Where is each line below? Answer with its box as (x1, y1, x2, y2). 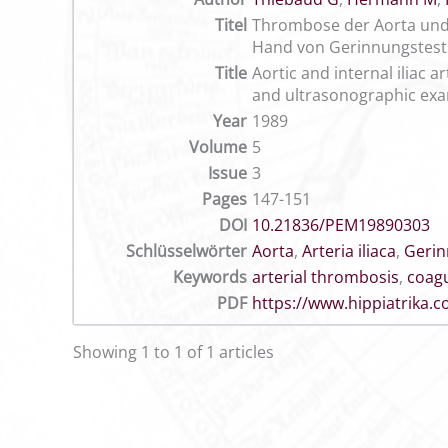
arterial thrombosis (252, 266, 399, 288)
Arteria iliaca (302, 240, 396, 262)
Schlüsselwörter (126, 240, 247, 262)
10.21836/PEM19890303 (252, 214, 430, 236)
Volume (189, 136, 247, 158)
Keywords (173, 266, 247, 288)
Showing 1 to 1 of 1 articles (73, 341, 274, 363)
